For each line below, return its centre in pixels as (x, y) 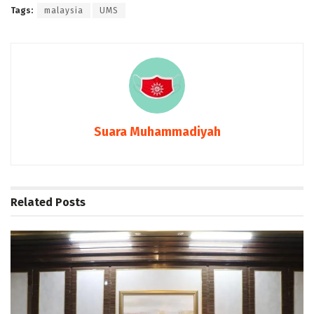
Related (32, 203)
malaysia (64, 11)
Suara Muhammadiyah (157, 132)
